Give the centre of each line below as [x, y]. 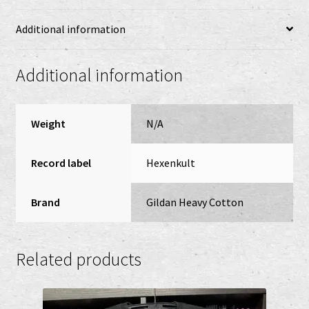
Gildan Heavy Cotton [195, 202]
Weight [49, 124]
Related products [78, 259]
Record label [61, 163]
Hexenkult [171, 163]
